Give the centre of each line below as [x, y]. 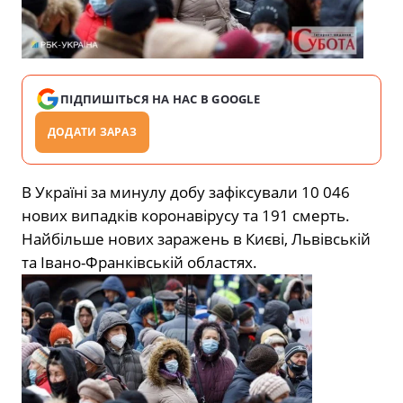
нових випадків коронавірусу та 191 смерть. [186, 215]
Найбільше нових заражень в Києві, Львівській [196, 238]
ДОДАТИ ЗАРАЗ [92, 131]
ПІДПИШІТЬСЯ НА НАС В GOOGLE [161, 99]
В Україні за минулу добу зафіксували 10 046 [186, 192]
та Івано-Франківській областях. [139, 262]
